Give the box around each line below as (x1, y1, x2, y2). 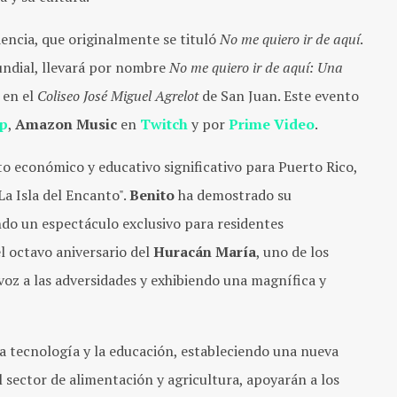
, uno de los (256, 242, 329, 261)
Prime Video (229, 114, 315, 134)
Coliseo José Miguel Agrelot (37, 86, 198, 105)
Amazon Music (15, 114, 117, 134)
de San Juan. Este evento (198, 86, 359, 105)
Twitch (140, 114, 188, 134)
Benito (129, 185, 175, 205)
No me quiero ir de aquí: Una (169, 58, 343, 77)
